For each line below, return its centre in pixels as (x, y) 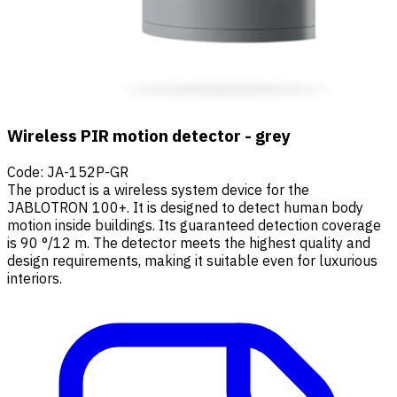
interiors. (38, 278)
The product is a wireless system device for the (158, 189)
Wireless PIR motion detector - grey (149, 136)
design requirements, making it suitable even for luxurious (192, 260)
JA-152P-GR (88, 171)
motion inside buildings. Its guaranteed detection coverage (194, 225)
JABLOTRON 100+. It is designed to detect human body (185, 207)
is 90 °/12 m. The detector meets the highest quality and (189, 242)
